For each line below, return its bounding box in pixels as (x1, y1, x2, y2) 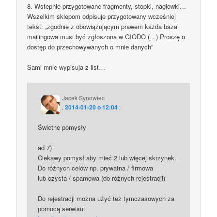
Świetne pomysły (38, 122, 87, 132)
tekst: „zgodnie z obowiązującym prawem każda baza (27, 22, 178, 31)
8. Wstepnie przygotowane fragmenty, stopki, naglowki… (27, 1, 186, 11)
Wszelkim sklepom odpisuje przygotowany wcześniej (27, 12, 176, 21)
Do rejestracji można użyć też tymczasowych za (38, 194, 175, 203)
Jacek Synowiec (62, 93, 105, 102)
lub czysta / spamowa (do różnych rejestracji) (38, 173, 166, 183)
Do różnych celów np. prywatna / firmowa (38, 163, 154, 172)
